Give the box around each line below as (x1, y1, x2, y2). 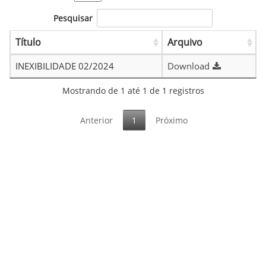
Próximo (155, 115, 188, 126)
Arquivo (167, 36, 202, 49)
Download (167, 60, 210, 72)
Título (15, 36, 41, 49)
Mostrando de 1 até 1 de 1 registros (62, 84, 204, 96)
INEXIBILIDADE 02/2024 (15, 60, 114, 72)
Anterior (80, 115, 113, 126)
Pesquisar (53, 12, 93, 24)
